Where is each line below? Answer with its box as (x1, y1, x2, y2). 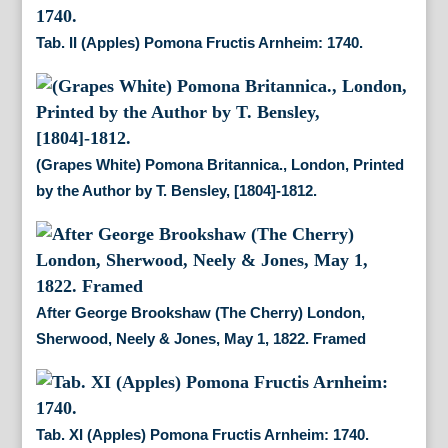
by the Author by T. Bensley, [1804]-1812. (35, 182, 317, 200)
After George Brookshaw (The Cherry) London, (35, 304, 365, 322)
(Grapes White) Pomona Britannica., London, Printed (35, 156, 404, 174)
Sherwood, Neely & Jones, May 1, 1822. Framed (35, 330, 366, 348)
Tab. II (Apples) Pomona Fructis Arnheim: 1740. (35, 34, 363, 52)
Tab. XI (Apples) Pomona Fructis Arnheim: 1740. (35, 426, 369, 444)
